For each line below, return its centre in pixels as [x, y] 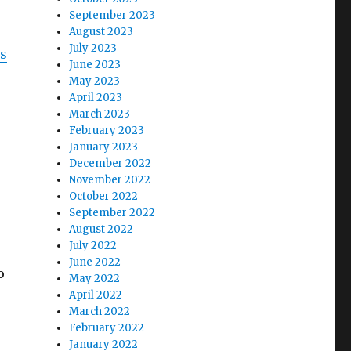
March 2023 [100, 114]
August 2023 [101, 32]
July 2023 [93, 48]
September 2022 [112, 213]
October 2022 [104, 196]
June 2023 [95, 65]
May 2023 [95, 81]
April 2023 [96, 98]
